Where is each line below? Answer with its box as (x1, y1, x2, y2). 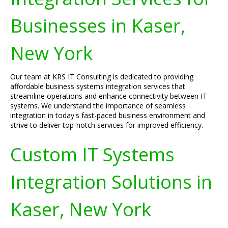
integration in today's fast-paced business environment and (10, 110, 205, 120)
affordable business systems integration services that (10, 81, 185, 91)
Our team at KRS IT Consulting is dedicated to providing (10, 72, 193, 81)
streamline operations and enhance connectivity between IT (10, 91, 207, 101)
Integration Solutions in (10, 169, 212, 194)
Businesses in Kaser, (10, 13, 185, 38)
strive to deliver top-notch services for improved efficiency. (10, 120, 203, 130)
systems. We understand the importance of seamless (10, 101, 186, 110)
